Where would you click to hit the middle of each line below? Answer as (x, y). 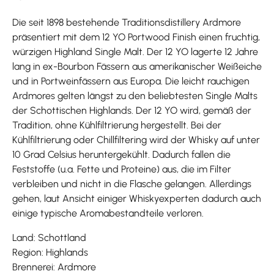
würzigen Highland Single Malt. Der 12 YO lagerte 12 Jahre (135, 51)
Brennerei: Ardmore (54, 267)
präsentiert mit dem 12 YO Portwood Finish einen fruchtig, (136, 37)
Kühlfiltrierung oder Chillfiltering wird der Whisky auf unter (136, 139)
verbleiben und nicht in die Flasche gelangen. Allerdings (132, 183)
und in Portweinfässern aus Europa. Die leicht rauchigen (131, 81)
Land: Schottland (49, 237)
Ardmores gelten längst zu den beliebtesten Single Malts (135, 95)
